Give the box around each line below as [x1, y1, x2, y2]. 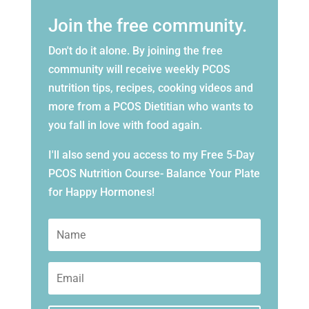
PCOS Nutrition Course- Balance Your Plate [48, 167, 260, 181]
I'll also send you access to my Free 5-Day [48, 148, 255, 162]
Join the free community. [48, 15, 247, 37]
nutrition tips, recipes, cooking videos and [48, 81, 253, 95]
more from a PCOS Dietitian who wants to [48, 100, 253, 114]
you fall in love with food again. [48, 119, 202, 132]
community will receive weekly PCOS [48, 63, 230, 77]
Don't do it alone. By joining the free [48, 44, 223, 58]
